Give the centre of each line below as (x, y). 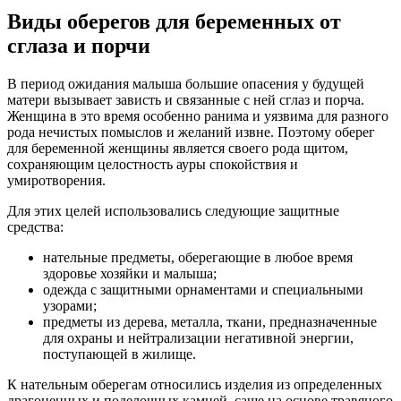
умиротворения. (56, 181)
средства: (35, 227)
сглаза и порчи (79, 46)
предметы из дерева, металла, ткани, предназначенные (210, 322)
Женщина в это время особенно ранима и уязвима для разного (198, 116)
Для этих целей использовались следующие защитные (173, 211)
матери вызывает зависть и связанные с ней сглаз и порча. (186, 100)
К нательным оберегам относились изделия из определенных (195, 385)
